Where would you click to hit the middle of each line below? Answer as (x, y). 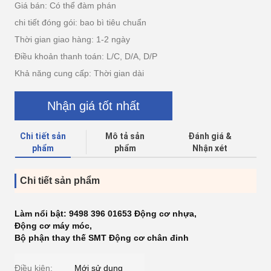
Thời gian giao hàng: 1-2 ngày (72, 39)
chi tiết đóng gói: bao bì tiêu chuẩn (80, 22)
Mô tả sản (125, 136)
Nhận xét (210, 148)
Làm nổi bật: (42, 214)
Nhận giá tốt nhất (93, 106)
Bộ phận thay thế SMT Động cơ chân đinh (102, 238)
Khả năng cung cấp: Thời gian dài (79, 73)
